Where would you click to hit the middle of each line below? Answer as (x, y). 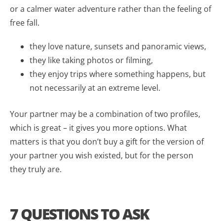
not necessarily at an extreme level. (95, 88)
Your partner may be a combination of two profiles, (105, 114)
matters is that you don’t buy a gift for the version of (107, 141)
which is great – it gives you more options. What (98, 128)
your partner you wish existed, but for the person (102, 155)
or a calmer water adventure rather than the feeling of (110, 9)
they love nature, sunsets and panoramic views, (118, 46)
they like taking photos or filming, (91, 60)
